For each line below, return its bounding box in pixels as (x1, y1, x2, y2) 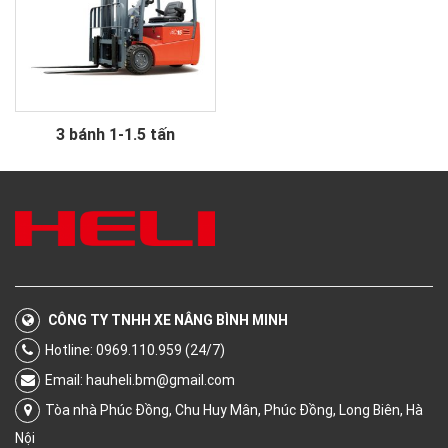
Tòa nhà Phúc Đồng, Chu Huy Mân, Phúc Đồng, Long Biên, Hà (45, 400, 423, 419)
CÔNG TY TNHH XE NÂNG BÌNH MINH (48, 310, 288, 329)
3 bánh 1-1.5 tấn (56, 124, 175, 145)
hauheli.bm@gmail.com (86, 370, 235, 389)
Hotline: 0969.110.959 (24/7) (45, 340, 225, 359)
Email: (45, 370, 86, 389)
